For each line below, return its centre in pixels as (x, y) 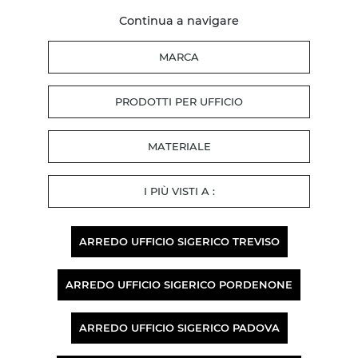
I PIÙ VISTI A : (179, 191)
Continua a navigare (179, 20)
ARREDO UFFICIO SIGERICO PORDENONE (179, 284)
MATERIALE (179, 146)
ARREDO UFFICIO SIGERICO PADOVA (179, 327)
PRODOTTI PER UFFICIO (179, 101)
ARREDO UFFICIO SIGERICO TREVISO (179, 241)
